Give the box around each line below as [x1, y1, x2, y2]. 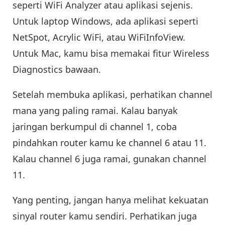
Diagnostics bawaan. [13, 63, 101, 75]
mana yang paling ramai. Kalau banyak [13, 104, 178, 117]
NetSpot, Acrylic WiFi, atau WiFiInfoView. [13, 31, 185, 43]
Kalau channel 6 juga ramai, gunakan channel [13, 152, 206, 165]
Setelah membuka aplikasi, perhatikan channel [13, 88, 212, 100]
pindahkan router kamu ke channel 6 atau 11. [13, 136, 206, 149]
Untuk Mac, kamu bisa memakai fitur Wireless [13, 47, 209, 59]
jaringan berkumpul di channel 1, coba [13, 120, 177, 133]
